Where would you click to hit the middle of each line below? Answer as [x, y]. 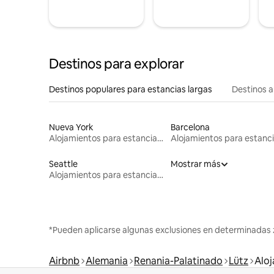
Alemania [107, 261]
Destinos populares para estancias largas [131, 89]
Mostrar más [195, 164]
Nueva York [71, 127]
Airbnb [64, 261]
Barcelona [190, 127]
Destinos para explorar [117, 64]
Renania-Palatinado [178, 261]
